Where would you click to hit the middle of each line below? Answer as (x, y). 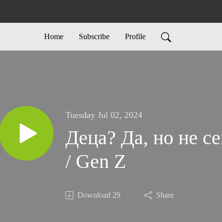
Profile (135, 36)
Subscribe (94, 36)
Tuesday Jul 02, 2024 (104, 115)
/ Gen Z (96, 162)
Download (94, 195)
